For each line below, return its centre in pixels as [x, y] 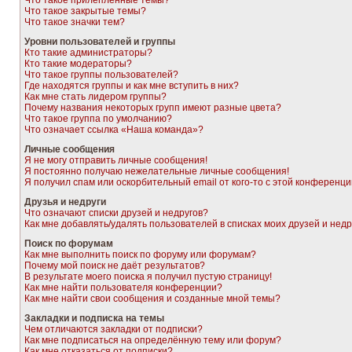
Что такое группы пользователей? [101, 75]
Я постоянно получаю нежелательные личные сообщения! [157, 171]
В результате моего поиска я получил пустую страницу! [148, 277]
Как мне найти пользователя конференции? [123, 288]
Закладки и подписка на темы [94, 318]
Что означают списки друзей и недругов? [116, 213]
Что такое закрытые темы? [85, 11]
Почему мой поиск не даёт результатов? [115, 266]
